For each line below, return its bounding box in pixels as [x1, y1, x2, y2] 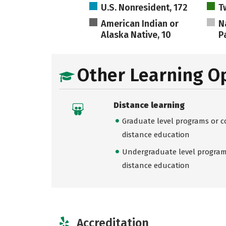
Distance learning [113, 100, 185, 110]
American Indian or [101, 18, 179, 29]
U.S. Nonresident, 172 [101, 2, 188, 13]
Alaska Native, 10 [101, 29, 172, 40]
